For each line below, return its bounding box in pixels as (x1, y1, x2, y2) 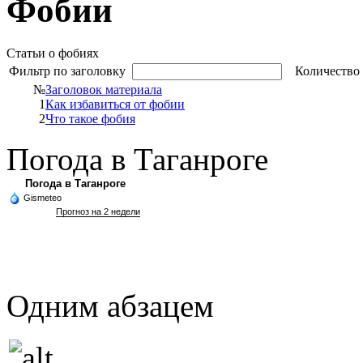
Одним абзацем (6, 288, 214, 323)
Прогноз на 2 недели (56, 206, 140, 216)
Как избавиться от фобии (45, 96, 185, 111)
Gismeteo (23, 192, 62, 203)
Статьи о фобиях (6, 45, 99, 60)
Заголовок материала (45, 82, 162, 96)
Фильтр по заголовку (9, 63, 132, 78)
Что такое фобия (45, 111, 135, 126)
